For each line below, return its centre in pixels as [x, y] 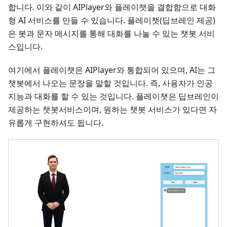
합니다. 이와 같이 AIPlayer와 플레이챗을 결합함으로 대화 [112, 7]
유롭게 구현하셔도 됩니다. [56, 122]
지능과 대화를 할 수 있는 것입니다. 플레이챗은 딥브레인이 [113, 96]
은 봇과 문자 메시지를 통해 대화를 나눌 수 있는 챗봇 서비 [111, 33]
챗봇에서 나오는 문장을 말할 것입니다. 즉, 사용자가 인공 [110, 83]
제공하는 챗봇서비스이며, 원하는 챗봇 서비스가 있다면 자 [112, 109]
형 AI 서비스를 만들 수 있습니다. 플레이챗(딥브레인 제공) [112, 20]
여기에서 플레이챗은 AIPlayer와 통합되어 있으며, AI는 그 [112, 70]
